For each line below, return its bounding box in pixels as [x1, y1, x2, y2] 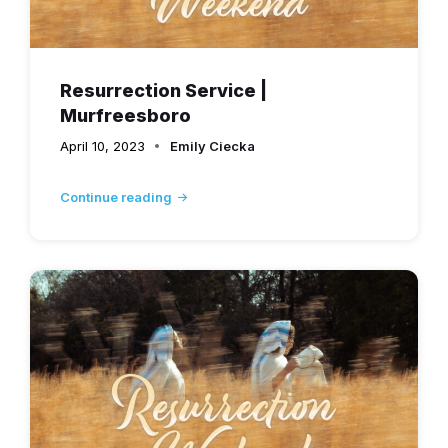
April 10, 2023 [60, 137, 145, 154]
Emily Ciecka [170, 137, 255, 154]
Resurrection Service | [60, 79, 267, 101]
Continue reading [60, 188, 172, 205]
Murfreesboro [60, 104, 191, 126]
